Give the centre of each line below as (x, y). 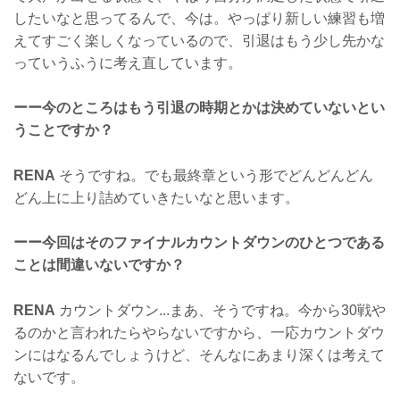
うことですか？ (63, 130)
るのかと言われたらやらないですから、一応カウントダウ (199, 332)
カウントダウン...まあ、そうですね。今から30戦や (221, 310)
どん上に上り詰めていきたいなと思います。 (156, 197)
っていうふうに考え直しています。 (128, 62)
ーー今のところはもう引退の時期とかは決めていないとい (199, 108)
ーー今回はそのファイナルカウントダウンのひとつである (199, 243)
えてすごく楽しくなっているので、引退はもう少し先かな (199, 40)
